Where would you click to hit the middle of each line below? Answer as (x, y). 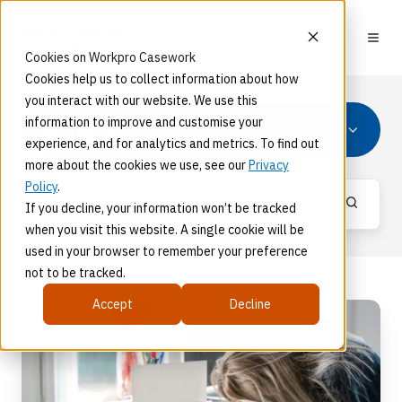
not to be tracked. (75, 273)
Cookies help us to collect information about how (162, 79)
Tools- (45, 337)
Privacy (269, 165)
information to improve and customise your (144, 122)
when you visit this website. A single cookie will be (165, 230)
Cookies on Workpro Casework (110, 57)
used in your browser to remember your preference (166, 251)
